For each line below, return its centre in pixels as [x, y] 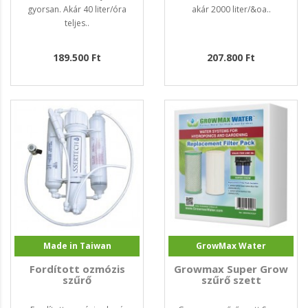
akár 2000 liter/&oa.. [231, 10]
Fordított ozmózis [77, 269]
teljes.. [77, 23]
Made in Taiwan [77, 246]
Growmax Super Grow [231, 269]
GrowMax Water [231, 246]
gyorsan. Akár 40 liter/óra [77, 10]
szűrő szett [231, 280]
